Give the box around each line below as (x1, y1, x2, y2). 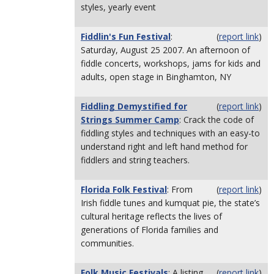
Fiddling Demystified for (81, 100, 187, 112)
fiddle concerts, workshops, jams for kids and (81, 57, 261, 69)
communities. (81, 237, 134, 249)
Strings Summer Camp (81, 114, 179, 125)
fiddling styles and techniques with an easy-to (81, 127, 260, 139)
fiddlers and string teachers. (81, 154, 190, 166)
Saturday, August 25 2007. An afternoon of (81, 44, 250, 56)
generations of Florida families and (81, 224, 218, 235)
